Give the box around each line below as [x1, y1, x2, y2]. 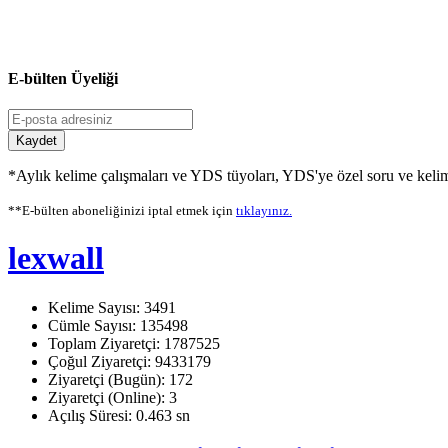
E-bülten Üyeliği [8, 69, 118, 87]
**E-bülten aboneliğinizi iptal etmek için [8, 202, 236, 218]
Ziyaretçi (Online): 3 [48, 388, 177, 406]
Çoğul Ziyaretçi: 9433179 [48, 352, 211, 370]
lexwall [8, 240, 104, 277]
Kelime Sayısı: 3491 [48, 298, 176, 316]
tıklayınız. [236, 202, 292, 218]
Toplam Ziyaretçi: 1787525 [48, 334, 220, 352]
